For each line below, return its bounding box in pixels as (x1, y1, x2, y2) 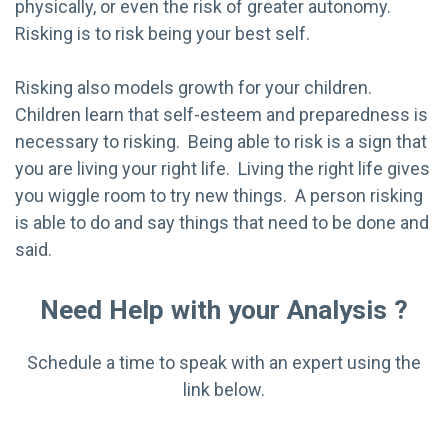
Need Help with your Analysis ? (40, 293, 408, 325)
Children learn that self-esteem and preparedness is (15, 103, 428, 125)
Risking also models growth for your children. (15, 76, 376, 98)
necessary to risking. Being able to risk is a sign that (15, 130, 427, 152)
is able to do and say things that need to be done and (15, 211, 429, 233)
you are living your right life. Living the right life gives (15, 157, 430, 179)
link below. (183, 378, 265, 400)
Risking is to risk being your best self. (15, 22, 310, 44)
